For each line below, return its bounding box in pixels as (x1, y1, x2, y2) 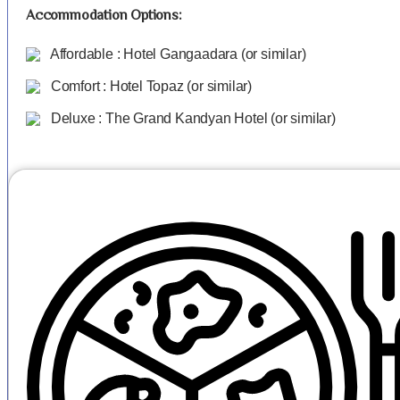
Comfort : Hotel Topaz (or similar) (47, 78, 252, 94)
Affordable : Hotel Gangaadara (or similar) (47, 46, 306, 62)
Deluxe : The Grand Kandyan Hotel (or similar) (47, 110, 336, 126)
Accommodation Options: (26, 5, 182, 29)
